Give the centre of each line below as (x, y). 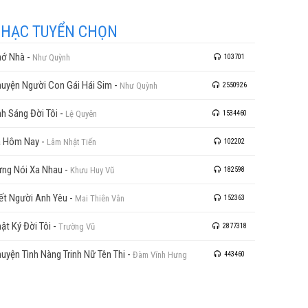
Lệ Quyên (81, 114)
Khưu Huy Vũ (92, 170)
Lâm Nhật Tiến (71, 142)
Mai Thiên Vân (100, 198)
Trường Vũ (77, 227)
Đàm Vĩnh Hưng (160, 255)
